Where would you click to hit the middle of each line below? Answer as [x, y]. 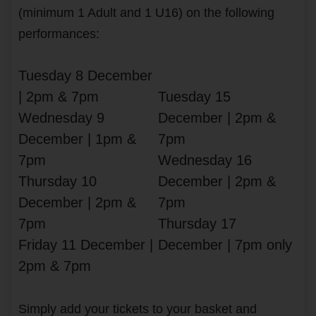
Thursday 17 [197, 223]
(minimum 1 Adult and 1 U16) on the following [146, 12]
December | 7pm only [225, 244]
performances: [59, 34]
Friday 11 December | [86, 244]
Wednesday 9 [61, 117]
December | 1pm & [77, 139]
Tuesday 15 [194, 96]
